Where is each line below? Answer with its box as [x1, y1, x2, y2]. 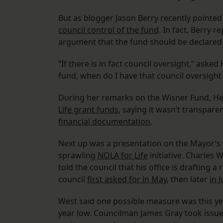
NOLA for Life [98, 150, 148, 161]
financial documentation [58, 116, 150, 127]
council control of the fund [58, 24, 159, 36]
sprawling [58, 150, 98, 161]
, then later [167, 174, 210, 185]
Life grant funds [58, 104, 118, 115]
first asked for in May [87, 174, 167, 185]
